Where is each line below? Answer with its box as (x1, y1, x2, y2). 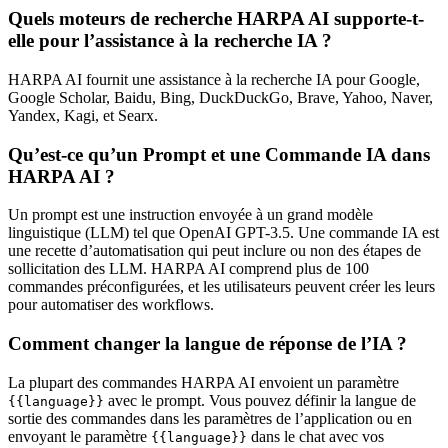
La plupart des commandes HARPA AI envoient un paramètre (8, 373, 399, 391)
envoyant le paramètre (8, 427, 151, 445)
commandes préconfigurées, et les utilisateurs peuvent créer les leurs (8, 278, 435, 296)
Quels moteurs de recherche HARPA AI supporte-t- (8, 8, 424, 30)
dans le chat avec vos (247, 427, 384, 445)
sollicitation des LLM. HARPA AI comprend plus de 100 (8, 260, 369, 278)
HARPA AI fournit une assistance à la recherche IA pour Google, (8, 71, 420, 89)
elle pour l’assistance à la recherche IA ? (8, 30, 332, 52)
